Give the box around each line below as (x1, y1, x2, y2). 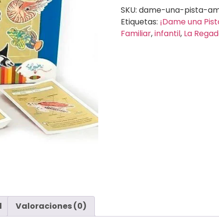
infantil (154, 27, 180, 39)
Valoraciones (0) (16, 200, 87, 212)
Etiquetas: (120, 16, 160, 27)
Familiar (120, 27, 151, 39)
